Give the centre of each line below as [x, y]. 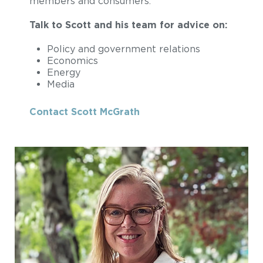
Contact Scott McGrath [85, 112]
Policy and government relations [124, 49]
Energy [64, 73]
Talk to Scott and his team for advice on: [128, 25]
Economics [73, 61]
